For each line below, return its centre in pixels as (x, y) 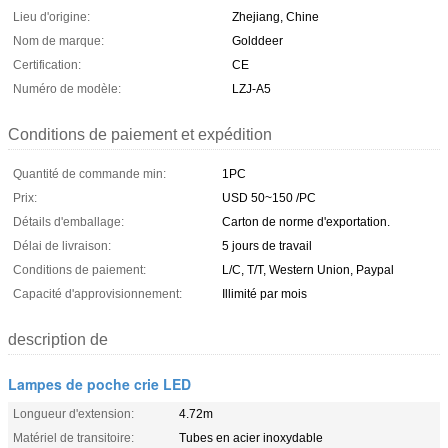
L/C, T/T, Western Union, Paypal (308, 270)
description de (58, 339)
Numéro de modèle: (67, 89)
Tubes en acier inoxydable (251, 438)
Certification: (47, 65)
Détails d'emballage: (68, 222)
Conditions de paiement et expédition (140, 134)
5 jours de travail (267, 246)
